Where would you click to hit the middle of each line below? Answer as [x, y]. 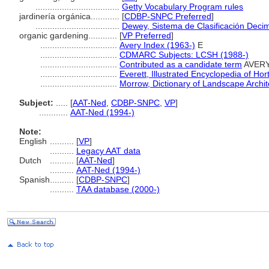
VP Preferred [147, 35]
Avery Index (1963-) [157, 45]
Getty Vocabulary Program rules [183, 7]
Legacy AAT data [108, 151]
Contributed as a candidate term [181, 64]
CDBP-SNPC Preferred [168, 16]
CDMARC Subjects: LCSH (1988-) [184, 55]
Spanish [35, 180]
